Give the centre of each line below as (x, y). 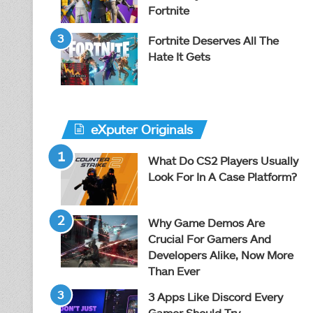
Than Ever (174, 271)
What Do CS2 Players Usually (223, 160)
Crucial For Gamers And (210, 239)
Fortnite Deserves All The (213, 40)
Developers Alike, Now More (221, 255)
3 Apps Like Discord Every (216, 297)
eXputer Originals (142, 129)
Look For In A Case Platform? (223, 176)
